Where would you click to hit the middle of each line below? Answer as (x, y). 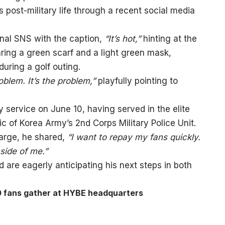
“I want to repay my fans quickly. (132, 137)
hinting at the (170, 38)
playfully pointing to (136, 81)
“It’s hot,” (122, 38)
